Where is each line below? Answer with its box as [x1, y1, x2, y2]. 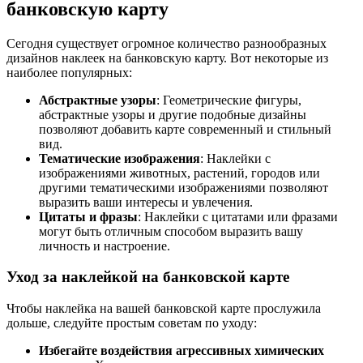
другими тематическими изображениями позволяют [39, 180, 328, 194]
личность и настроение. [39, 238, 170, 253]
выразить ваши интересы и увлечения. [39, 194, 253, 209]
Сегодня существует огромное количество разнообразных [6, 36, 327, 50]
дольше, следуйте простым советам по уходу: [6, 316, 257, 330]
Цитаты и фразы [39, 209, 138, 224]
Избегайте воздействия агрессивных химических [39, 344, 324, 357]
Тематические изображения [39, 151, 200, 165]
